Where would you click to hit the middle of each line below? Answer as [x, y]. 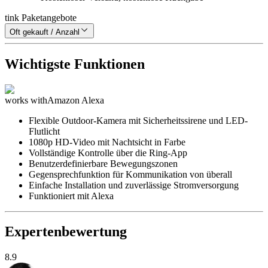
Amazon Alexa [76, 100]
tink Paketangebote [41, 17]
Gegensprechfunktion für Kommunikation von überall [130, 174]
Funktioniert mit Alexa [71, 196]
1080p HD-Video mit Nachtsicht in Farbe [107, 142]
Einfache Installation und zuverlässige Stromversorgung [134, 185]
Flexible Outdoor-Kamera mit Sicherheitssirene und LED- [138, 120]
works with [26, 100]
